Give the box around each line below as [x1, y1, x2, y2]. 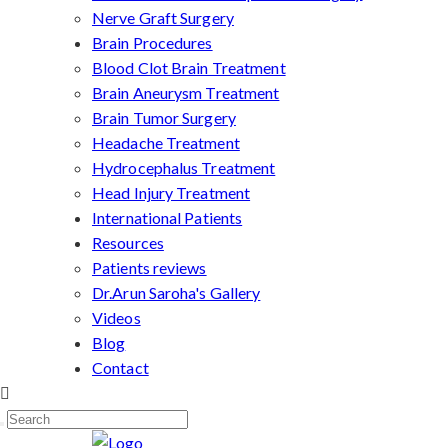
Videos [92, 308, 141, 327]
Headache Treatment [92, 133, 240, 152]
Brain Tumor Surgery [92, 108, 236, 127]
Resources [92, 233, 164, 252]
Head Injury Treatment [92, 183, 251, 202]
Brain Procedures [92, 33, 213, 52]
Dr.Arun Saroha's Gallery [92, 283, 261, 302]
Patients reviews [92, 258, 207, 277]
